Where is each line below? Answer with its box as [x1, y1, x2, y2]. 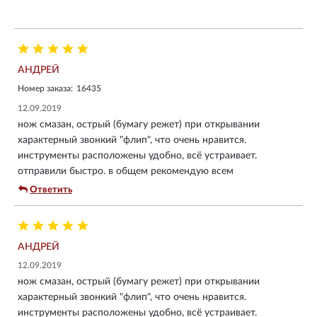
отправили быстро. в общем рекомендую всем [18, 166, 234, 176]
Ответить [30, 185, 72, 195]
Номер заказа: [18, 83, 73, 93]
